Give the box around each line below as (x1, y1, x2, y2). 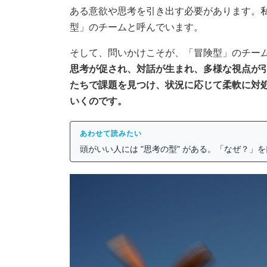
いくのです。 (70, 95, 127, 107)
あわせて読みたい (80, 129, 142, 138)
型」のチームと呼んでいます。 (70, 21, 203, 33)
